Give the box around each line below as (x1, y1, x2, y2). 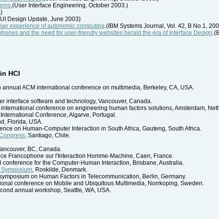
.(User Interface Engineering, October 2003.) (11, 1, 128, 9)
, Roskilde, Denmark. (32, 166, 88, 173)
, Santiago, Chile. (25, 131, 70, 139)
